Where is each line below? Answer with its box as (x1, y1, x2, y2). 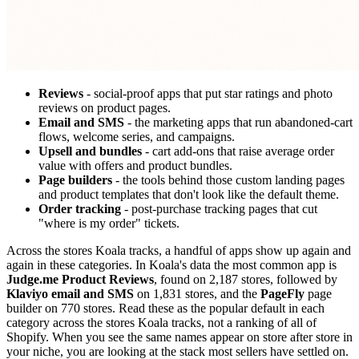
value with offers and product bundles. (38, 158, 232, 172)
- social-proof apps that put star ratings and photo (83, 86, 333, 100)
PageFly (260, 286, 305, 301)
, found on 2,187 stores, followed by (154, 272, 337, 286)
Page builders (38, 172, 112, 187)
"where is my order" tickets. (38, 216, 179, 230)
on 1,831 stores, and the (134, 286, 260, 301)
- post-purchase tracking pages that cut (121, 201, 317, 216)
